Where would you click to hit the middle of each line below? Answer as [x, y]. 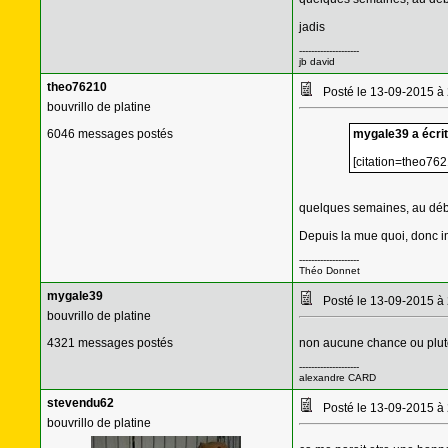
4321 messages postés [109, 343]
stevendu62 [80, 403]
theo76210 [76, 87]
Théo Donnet [329, 270]
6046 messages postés [109, 134]
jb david [316, 61]
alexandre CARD [337, 377]
